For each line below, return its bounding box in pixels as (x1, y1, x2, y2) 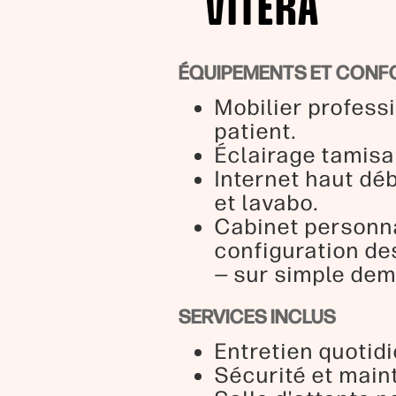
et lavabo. (214, 190, 318, 217)
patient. (214, 118, 296, 146)
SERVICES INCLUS (179, 306, 336, 330)
